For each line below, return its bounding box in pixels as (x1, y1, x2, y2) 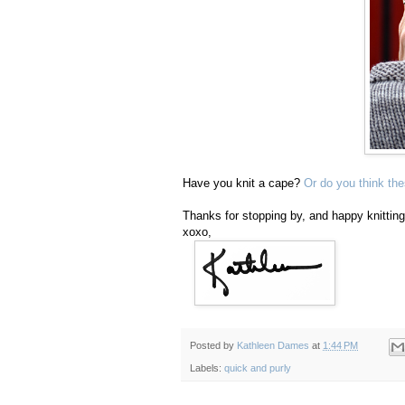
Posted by (190, 340, 237, 352)
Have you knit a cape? (183, 176, 304, 191)
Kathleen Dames (237, 340, 309, 352)
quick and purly (224, 362, 291, 373)
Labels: (190, 362, 224, 373)
